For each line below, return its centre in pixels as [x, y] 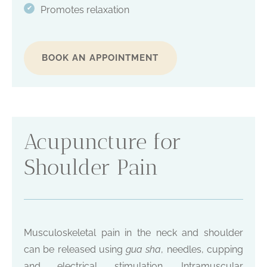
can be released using [75, 250]
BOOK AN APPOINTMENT [100, 58]
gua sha [144, 250]
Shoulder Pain [91, 167]
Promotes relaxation [85, 10]
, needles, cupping [202, 250]
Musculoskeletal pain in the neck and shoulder [133, 233]
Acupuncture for [103, 142]
